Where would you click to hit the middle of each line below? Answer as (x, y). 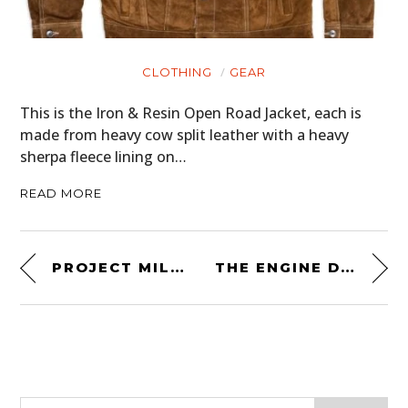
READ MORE (61, 194)
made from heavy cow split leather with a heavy (185, 135)
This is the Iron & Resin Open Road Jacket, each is (191, 113)
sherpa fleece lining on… (104, 157)
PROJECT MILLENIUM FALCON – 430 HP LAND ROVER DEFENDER (178, 268)
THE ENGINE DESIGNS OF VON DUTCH (348, 268)
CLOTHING (177, 72)
